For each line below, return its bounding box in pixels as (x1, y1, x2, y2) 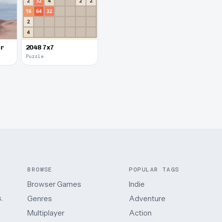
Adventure (129, 194, 166, 204)
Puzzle (25, 53, 44, 60)
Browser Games (27, 179, 82, 189)
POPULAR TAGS (129, 166, 179, 174)
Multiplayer (27, 208, 65, 218)
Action (129, 208, 152, 218)
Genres (27, 194, 53, 204)
